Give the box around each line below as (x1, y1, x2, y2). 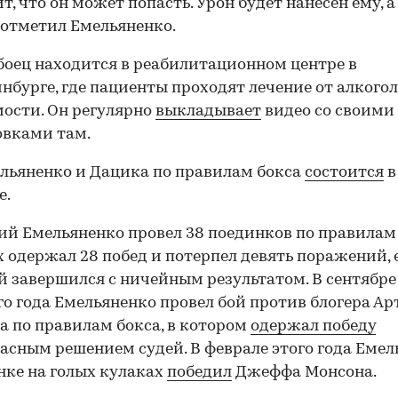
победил (167, 364, 232, 382)
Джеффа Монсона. (232, 364, 377, 382)
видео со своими (261, 103, 394, 121)
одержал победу (251, 318, 376, 336)
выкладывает (155, 103, 261, 121)
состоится (305, 164, 384, 182)
